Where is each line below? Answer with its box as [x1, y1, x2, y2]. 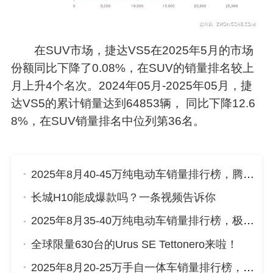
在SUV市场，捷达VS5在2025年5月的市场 [34, 43, 254, 57]
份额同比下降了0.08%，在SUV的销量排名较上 [10, 61, 254, 74]
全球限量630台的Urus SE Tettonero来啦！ [31, 238, 238, 250]
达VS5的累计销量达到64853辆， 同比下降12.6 [10, 96, 255, 110]
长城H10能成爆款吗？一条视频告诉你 [31, 191, 216, 204]
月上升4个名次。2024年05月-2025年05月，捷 [10, 79, 252, 92]
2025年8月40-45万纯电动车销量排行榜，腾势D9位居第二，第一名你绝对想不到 [243, 168, 255, 180]
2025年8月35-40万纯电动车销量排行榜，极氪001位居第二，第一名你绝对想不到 [243, 214, 255, 227]
